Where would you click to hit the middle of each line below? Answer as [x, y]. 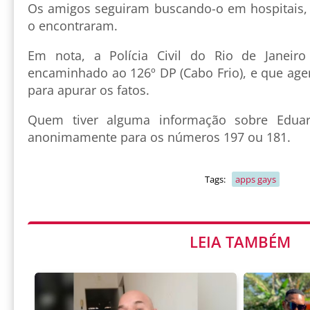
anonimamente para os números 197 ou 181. [159, 137]
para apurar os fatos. [89, 90]
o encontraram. [73, 26]
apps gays [255, 180]
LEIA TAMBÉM [240, 242]
